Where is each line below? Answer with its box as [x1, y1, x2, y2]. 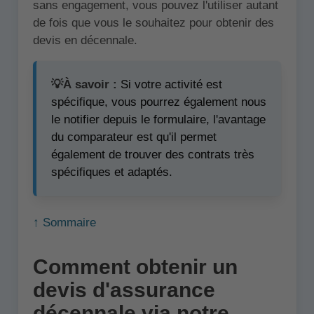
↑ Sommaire [32, 216, 96, 230]
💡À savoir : [51, 78, 117, 92]
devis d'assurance [32, 278, 215, 302]
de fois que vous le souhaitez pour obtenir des [32, 16, 274, 30]
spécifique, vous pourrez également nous [51, 95, 266, 109]
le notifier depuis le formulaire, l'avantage [51, 113, 266, 127]
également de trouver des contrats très [51, 148, 254, 162]
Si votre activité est [117, 78, 222, 92]
